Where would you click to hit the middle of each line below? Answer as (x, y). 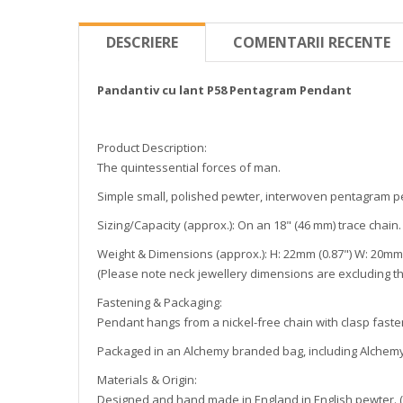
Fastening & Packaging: (160, 302)
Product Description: (152, 148)
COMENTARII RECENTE (312, 42)
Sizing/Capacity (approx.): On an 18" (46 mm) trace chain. (249, 225)
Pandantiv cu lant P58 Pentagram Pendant (224, 90)
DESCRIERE (142, 42)
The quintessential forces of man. (189, 167)
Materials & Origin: (147, 380)
